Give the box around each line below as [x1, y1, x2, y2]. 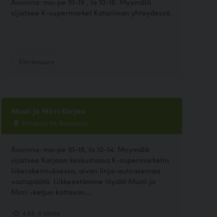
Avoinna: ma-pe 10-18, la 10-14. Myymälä [11, 143, 149, 154]
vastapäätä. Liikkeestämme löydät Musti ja [11, 175, 155, 186]
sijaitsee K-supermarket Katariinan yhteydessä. [11, 7, 172, 18]
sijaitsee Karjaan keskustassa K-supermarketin [11, 154, 169, 165]
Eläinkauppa [18, 57, 54, 66]
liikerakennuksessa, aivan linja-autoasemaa [11, 165, 160, 175]
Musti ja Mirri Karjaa [11, 105, 86, 116]
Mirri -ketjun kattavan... [11, 186, 91, 197]
